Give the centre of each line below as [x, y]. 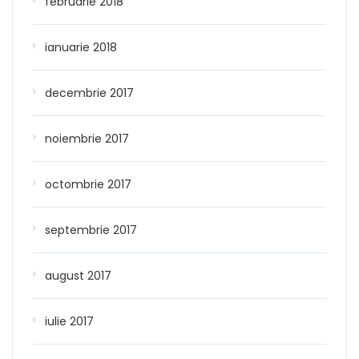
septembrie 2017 [91, 230]
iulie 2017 [69, 321]
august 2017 [78, 275]
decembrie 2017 [89, 93]
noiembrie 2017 [87, 138]
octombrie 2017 [88, 184]
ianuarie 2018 [81, 47]
